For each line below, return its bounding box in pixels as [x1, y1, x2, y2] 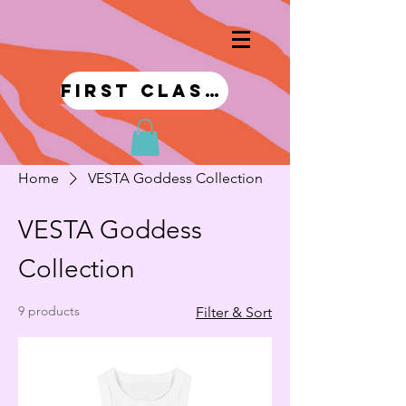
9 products [18, 302, 80, 319]
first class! [204, 80, 222, 101]
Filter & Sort [196, 303, 272, 321]
